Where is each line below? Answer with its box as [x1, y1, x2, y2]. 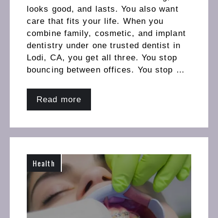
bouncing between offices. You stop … [27, 65, 185, 75]
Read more [36, 94, 81, 104]
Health [33, 157, 55, 168]
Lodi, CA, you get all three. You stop [27, 53, 177, 63]
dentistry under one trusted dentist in [27, 41, 181, 51]
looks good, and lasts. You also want [27, 4, 179, 14]
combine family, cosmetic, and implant [27, 29, 186, 38]
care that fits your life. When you [27, 17, 164, 26]
